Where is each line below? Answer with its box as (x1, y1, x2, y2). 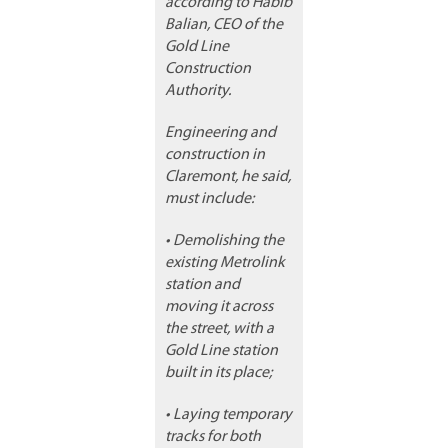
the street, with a (165, 321, 274, 338)
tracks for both (165, 429, 261, 446)
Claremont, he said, (165, 169, 291, 186)
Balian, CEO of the (165, 17, 283, 34)
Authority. (165, 83, 231, 100)
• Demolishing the (165, 233, 284, 250)
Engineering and (165, 125, 276, 142)
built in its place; (165, 365, 272, 382)
